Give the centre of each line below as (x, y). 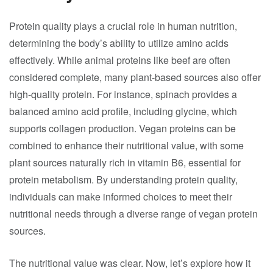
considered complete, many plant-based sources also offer (135, 77)
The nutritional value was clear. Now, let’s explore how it (130, 263)
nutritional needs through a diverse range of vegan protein (133, 214)
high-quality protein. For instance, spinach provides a (123, 94)
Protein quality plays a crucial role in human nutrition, (123, 26)
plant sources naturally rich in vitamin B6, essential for (125, 162)
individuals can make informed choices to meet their (121, 197)
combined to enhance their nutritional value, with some (126, 145)
